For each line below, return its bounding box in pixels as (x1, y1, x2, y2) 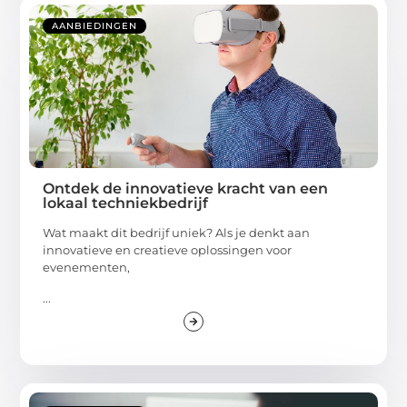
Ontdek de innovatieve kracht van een (43, 180, 329, 198)
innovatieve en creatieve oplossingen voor (43, 243, 293, 258)
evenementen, (43, 260, 131, 275)
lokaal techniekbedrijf (43, 194, 209, 213)
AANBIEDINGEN (52, 20, 138, 33)
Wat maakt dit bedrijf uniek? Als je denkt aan (43, 225, 311, 241)
